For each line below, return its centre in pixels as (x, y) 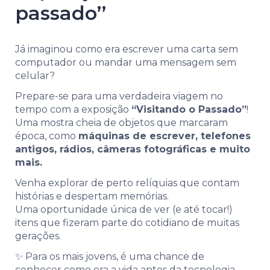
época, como (47, 136)
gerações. (38, 236)
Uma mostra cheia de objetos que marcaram (121, 122)
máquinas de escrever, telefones (165, 136)
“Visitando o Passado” (189, 109)
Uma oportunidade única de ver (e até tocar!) (124, 209)
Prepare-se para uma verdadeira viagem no (119, 96)
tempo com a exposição (73, 109)
